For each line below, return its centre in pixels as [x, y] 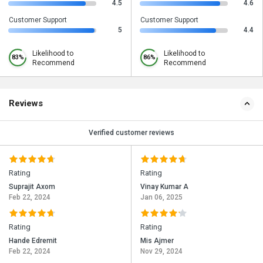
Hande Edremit [33, 241]
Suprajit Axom [32, 187]
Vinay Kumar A [164, 187]
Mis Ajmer [157, 241]
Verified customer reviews [131, 133]
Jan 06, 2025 [161, 198]
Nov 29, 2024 [161, 252]
